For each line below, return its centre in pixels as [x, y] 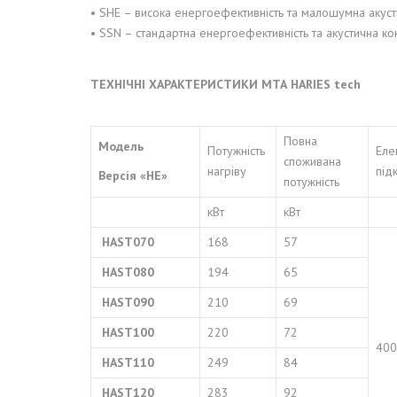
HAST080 [126, 272]
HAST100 [126, 332]
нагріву [227, 171]
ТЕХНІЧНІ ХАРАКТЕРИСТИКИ [176, 84]
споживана [312, 161]
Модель [121, 146]
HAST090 [126, 302]
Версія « [122, 175]
